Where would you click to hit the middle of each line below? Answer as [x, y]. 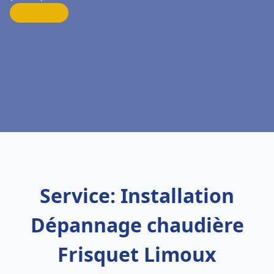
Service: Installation [137, 195]
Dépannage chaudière [137, 225]
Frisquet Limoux [137, 254]
